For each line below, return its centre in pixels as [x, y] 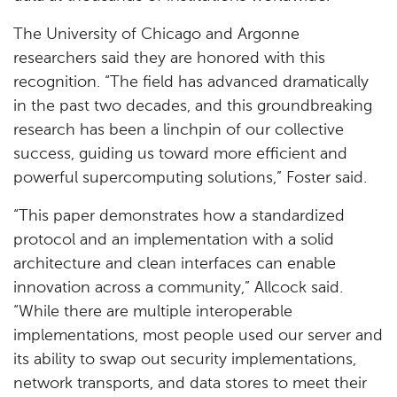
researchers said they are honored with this [169, 58]
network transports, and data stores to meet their [190, 384]
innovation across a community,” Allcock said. [178, 288]
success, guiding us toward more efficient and [180, 154]
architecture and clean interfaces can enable [175, 264]
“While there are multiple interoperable [153, 312]
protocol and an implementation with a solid [174, 240]
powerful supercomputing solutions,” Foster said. [190, 178]
